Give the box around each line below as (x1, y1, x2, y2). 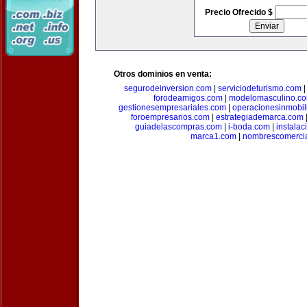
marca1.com (191, 132, 236, 141)
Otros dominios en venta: (114, 69, 212, 79)
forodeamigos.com (153, 93, 223, 103)
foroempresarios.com (130, 112, 210, 122)
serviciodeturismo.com (217, 84, 302, 93)
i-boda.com (228, 122, 270, 132)
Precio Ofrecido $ (204, 8, 275, 17)
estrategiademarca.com (215, 112, 304, 122)
